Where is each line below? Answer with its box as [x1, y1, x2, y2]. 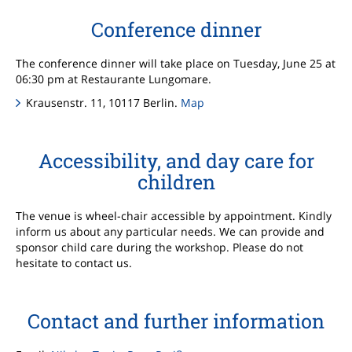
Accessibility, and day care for [38, 148, 314, 174]
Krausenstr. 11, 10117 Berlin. [26, 95, 181, 111]
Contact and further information [27, 308, 324, 335]
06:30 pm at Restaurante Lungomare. [16, 71, 211, 87]
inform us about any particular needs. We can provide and [16, 224, 324, 240]
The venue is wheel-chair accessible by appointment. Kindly [16, 208, 332, 224]
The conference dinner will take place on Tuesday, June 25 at [16, 56, 335, 71]
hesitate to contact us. [16, 255, 132, 271]
